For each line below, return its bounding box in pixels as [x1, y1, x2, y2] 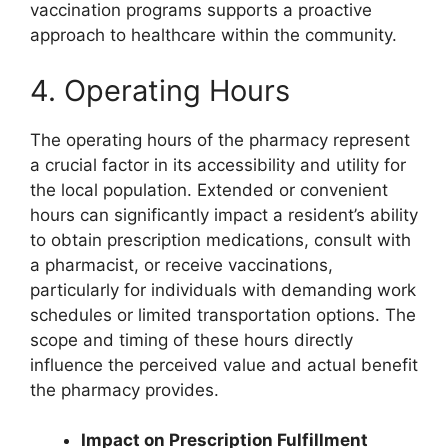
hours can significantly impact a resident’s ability [30, 204, 418, 225]
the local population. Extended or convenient [30, 179, 388, 200]
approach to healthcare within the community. [30, 25, 397, 46]
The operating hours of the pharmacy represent [30, 129, 410, 150]
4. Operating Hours [30, 72, 290, 108]
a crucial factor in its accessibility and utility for [30, 154, 406, 175]
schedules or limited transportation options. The [30, 304, 416, 325]
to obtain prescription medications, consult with [30, 229, 411, 250]
